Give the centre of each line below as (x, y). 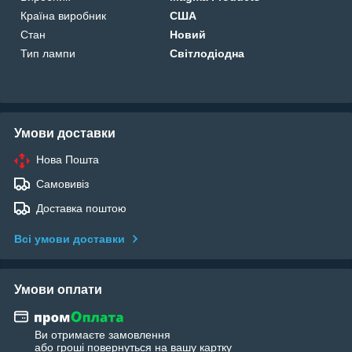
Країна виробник (63, 15)
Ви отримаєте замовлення (103, 335)
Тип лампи (48, 53)
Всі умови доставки (70, 238)
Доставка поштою (81, 208)
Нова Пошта (68, 159)
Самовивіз (62, 183)
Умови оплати (58, 289)
